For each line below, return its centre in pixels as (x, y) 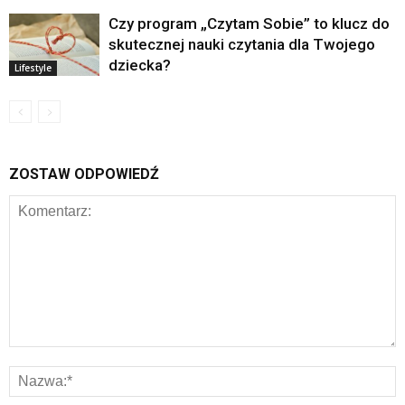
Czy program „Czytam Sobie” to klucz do (249, 23)
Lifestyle (33, 67)
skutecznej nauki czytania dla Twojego (242, 44)
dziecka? (140, 65)
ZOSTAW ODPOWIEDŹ (84, 174)
